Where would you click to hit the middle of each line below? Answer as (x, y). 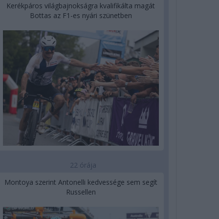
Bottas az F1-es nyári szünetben (81, 15)
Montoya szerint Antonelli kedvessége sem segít (81, 182)
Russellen (81, 192)
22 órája (83, 165)
